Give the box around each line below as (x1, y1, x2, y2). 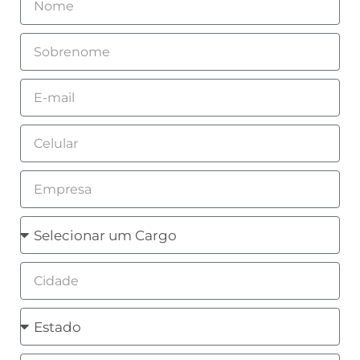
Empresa (19, 173, 80, 189)
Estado (19, 310, 67, 326)
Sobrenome (19, 35, 100, 51)
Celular (19, 127, 67, 143)
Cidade (19, 264, 68, 280)
